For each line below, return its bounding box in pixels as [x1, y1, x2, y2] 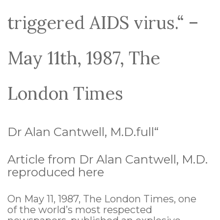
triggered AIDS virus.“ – [7, 11, 198, 34]
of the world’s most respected [7, 204, 152, 216]
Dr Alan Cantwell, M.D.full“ [7, 125, 159, 139]
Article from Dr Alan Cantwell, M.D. [7, 152, 208, 167]
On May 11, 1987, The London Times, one [7, 193, 196, 205]
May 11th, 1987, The [7, 47, 160, 70]
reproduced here [7, 165, 104, 180]
